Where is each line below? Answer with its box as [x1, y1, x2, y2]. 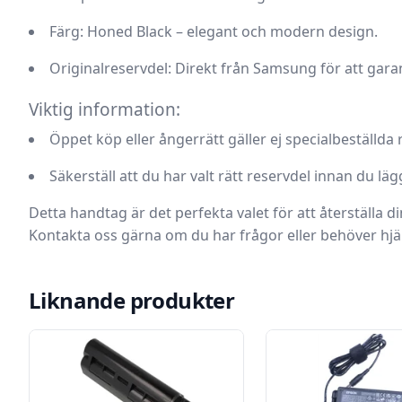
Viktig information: [29, 98, 180, 121]
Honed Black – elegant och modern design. [83, 22, 378, 41]
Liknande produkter [29, 285, 235, 315]
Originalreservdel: [49, 58, 171, 78]
